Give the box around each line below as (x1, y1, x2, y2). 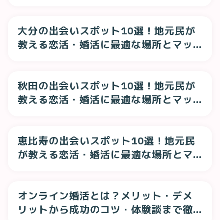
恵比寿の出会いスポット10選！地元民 (18, 134, 195, 147)
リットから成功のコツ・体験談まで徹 (18, 203, 193, 216)
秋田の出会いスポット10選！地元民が (18, 79, 195, 92)
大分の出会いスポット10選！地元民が (18, 24, 195, 37)
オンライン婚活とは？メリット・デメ (18, 189, 193, 202)
